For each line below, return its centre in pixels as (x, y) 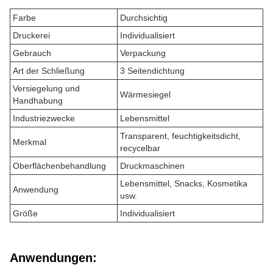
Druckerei (31, 35)
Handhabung (38, 101)
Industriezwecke (44, 118)
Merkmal (30, 142)
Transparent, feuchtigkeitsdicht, (180, 136)
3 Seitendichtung (152, 71)
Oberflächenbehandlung (59, 166)
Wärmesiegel (145, 94)
